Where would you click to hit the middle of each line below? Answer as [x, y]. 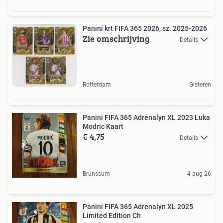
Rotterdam [97, 85]
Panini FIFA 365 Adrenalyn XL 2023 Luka [146, 117]
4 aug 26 [199, 174]
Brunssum [96, 174]
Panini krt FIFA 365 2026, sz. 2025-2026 [145, 28]
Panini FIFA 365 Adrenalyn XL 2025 [138, 207]
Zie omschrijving [116, 39]
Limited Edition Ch [137, 216]
